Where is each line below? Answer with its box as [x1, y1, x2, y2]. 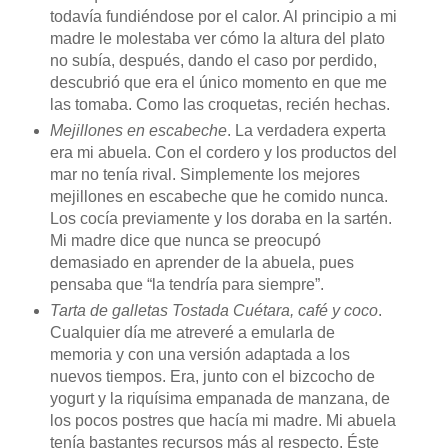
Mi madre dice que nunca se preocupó [49, 232, 321, 250]
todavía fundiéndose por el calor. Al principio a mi [49, 8, 397, 26]
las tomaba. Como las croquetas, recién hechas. [49, 96, 390, 114]
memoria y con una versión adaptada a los [49, 346, 350, 364]
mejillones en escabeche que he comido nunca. [49, 188, 388, 206]
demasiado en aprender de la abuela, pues [49, 254, 354, 272]
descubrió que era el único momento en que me [49, 74, 387, 92]
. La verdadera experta [226, 122, 386, 140]
